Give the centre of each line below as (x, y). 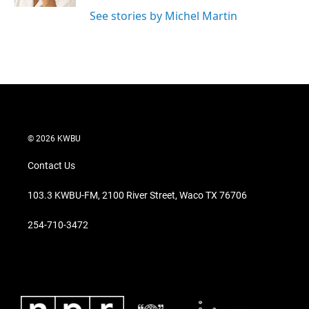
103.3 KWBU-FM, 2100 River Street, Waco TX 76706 (137, 196)
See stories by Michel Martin (163, 16)
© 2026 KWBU (54, 139)
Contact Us (51, 166)
